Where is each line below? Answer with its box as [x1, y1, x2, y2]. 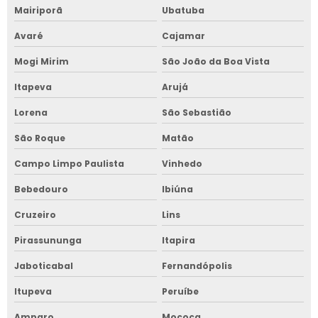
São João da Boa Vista [161, 55, 270, 67]
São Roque [14, 131, 65, 144]
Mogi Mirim [14, 55, 69, 67]
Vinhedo [161, 157, 202, 170]
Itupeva [14, 285, 52, 297]
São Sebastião [161, 106, 231, 119]
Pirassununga [14, 234, 82, 246]
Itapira [161, 234, 195, 246]
